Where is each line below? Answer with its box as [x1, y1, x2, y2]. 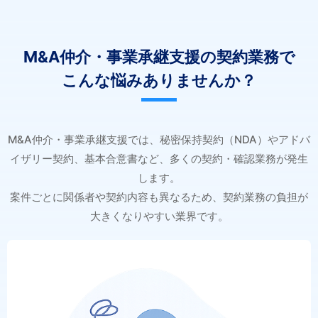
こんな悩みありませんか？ [62, 71, 256, 90]
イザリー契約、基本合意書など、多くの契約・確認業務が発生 [10, 152, 308, 166]
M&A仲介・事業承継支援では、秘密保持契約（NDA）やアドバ [8, 133, 310, 147]
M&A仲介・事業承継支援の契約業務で [23, 48, 295, 67]
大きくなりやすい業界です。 [89, 209, 229, 224]
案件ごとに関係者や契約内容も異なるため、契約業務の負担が [10, 190, 308, 204]
